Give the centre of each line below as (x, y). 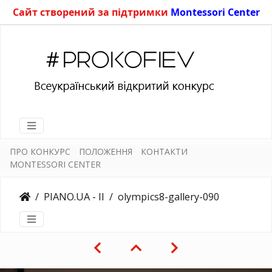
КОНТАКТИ (164, 151)
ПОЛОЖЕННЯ (106, 151)
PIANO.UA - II (74, 196)
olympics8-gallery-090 (168, 196)
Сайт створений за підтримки (91, 12)
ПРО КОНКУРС (40, 151)
